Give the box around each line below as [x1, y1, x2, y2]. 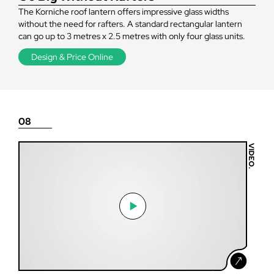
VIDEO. [246, 143, 256, 169]
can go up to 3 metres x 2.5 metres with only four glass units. [18, 30, 245, 42]
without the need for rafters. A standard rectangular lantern [18, 18, 242, 29]
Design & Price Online [31, 51, 113, 62]
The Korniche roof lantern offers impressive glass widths [18, 6, 229, 17]
